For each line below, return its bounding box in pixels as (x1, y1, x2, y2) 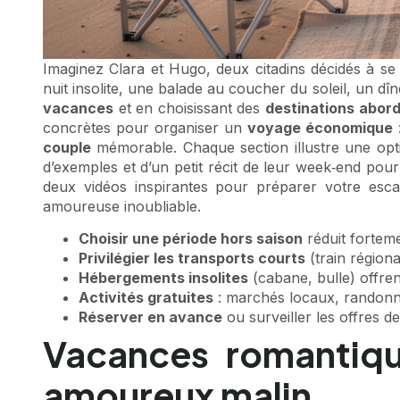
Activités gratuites (79, 288, 213, 307)
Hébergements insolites (79, 269, 248, 287)
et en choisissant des (113, 99, 266, 117)
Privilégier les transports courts (79, 249, 305, 268)
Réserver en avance (79, 308, 222, 327)
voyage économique (247, 119, 394, 137)
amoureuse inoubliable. (43, 197, 201, 215)
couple (43, 138, 91, 156)
